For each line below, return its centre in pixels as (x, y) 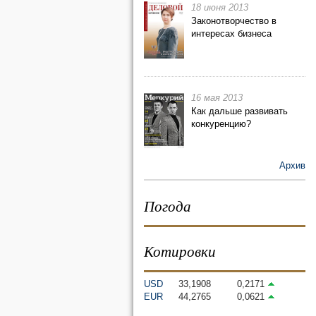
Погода (168, 206)
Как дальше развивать (239, 111)
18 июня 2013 (220, 7)
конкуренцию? (221, 124)
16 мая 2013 (217, 98)
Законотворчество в (234, 21)
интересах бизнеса (231, 34)
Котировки (180, 251)
